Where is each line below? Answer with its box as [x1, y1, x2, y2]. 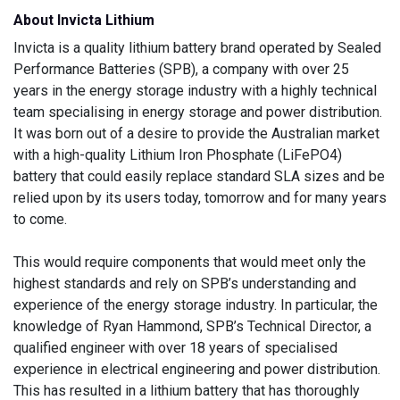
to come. [13, 211, 67, 229]
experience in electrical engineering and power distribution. [13, 361, 380, 379]
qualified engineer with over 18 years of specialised [13, 339, 337, 357]
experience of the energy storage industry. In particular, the [13, 296, 378, 314]
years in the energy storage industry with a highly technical [13, 82, 377, 100]
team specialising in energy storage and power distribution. [13, 104, 382, 121]
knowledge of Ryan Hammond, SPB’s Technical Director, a [13, 318, 371, 336]
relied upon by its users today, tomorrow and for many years [13, 189, 387, 207]
